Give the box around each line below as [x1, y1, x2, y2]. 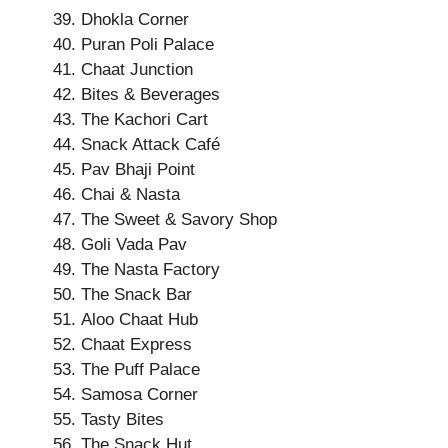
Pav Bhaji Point [81, 160, 195, 179]
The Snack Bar [81, 285, 192, 304]
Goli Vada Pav [81, 235, 187, 254]
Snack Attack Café [81, 135, 220, 154]
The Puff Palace [81, 360, 200, 379]
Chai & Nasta [81, 185, 180, 204]
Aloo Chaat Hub [81, 310, 198, 329]
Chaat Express [81, 335, 192, 354]
